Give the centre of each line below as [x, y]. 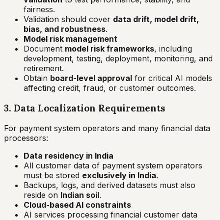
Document [44, 49]
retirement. [44, 69]
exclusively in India [119, 175]
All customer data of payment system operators [113, 165]
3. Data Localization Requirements [84, 108]
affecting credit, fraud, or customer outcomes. [110, 88]
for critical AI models [172, 78]
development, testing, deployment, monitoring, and [118, 59]
